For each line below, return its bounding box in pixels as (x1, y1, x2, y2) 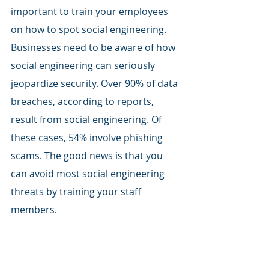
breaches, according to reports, (11, 94, 156, 108)
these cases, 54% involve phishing (11, 130, 165, 144)
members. (11, 202, 59, 216)
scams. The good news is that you (11, 148, 165, 162)
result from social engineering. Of (11, 112, 164, 126)
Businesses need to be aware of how (11, 40, 178, 54)
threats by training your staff (11, 184, 144, 198)
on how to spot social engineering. (11, 22, 169, 36)
